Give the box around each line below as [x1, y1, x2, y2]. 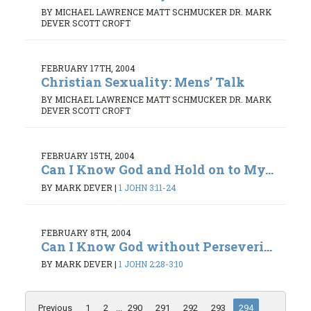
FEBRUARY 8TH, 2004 [41, 226, 131, 238]
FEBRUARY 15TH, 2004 [41, 150, 135, 162]
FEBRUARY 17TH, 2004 [41, 62, 135, 74]
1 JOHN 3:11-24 [119, 181, 176, 193]
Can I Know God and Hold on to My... [41, 161, 274, 178]
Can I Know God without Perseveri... [41, 237, 272, 255]
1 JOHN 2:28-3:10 [119, 258, 183, 270]
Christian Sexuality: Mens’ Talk [41, 73, 245, 90]
